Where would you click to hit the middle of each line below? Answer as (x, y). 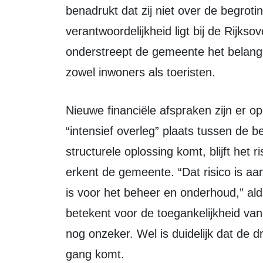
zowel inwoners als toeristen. (141, 72)
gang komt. (95, 254)
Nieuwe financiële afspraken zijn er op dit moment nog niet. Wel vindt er (70, 110)
